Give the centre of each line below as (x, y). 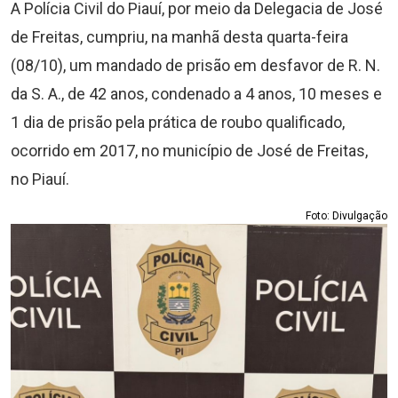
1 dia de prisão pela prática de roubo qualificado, (178, 122)
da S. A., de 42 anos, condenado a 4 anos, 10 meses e (196, 94)
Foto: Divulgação (346, 216)
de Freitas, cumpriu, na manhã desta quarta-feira (179, 37)
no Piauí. (40, 179)
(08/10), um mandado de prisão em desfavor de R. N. (195, 65)
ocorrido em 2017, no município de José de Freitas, (189, 151)
